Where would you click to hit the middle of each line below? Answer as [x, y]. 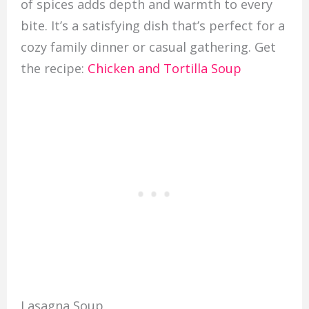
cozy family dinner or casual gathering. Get [148, 47]
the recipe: [54, 69]
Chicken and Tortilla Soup [164, 69]
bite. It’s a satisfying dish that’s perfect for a [152, 26]
